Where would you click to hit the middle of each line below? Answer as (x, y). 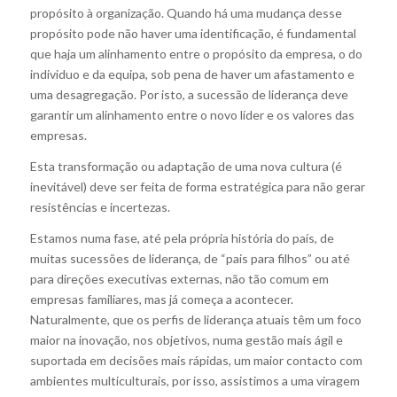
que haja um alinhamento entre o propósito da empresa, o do (196, 54)
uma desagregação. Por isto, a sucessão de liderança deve (189, 95)
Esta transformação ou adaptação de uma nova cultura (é (186, 166)
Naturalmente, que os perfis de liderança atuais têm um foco (195, 319)
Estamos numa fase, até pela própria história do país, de (182, 237)
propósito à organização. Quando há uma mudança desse (186, 13)
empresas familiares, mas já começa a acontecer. (161, 299)
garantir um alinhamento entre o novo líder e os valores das (192, 115)
